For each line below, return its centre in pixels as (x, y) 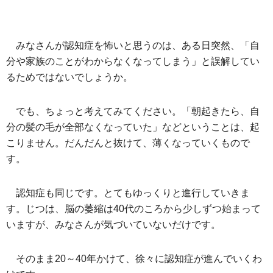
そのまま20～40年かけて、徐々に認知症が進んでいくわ (139, 258)
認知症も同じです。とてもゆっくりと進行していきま (133, 193)
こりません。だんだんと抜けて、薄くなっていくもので (128, 143)
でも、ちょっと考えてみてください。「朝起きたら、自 (138, 111)
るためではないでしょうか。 (69, 77)
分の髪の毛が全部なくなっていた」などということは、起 (133, 127)
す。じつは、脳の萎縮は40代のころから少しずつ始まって (133, 208)
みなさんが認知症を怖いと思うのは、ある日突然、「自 (138, 45)
